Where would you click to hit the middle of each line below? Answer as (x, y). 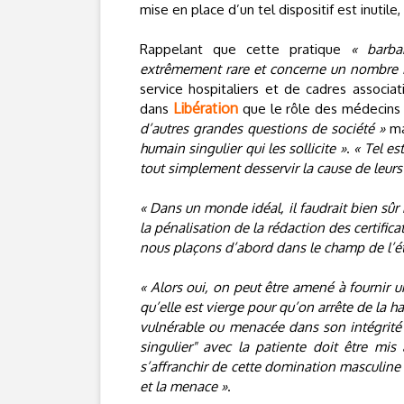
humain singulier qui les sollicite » (243, 148)
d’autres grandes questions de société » (262, 129)
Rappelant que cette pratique (245, 49)
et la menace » (184, 386)
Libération (205, 108)
